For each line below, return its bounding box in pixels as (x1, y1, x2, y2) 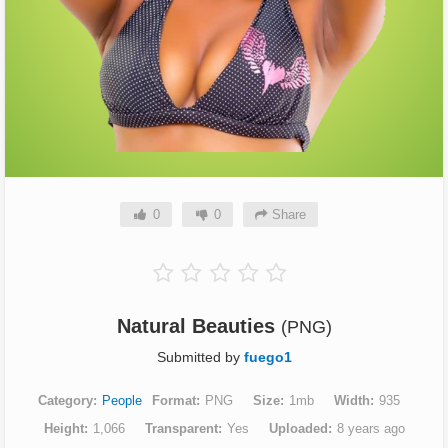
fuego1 (243, 348, 292, 365)
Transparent (144, 420, 218, 436)
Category (38, 392, 93, 408)
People (102, 392, 142, 408)
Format (152, 392, 196, 408)
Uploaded (268, 420, 328, 436)
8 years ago (336, 420, 405, 436)
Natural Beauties (116, 314, 281, 337)
